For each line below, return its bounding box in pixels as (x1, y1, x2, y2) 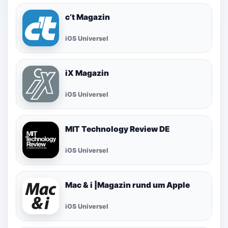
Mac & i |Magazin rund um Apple (65, 180, 190, 190)
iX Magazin (65, 68, 109, 78)
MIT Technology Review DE (65, 124, 170, 134)
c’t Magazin (65, 12, 110, 22)
